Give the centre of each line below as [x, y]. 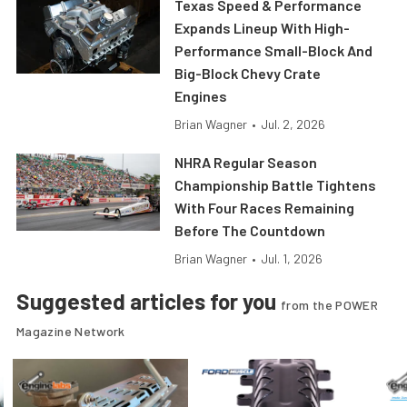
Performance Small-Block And [274, 51]
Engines [201, 96]
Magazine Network [71, 332]
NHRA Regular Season [246, 163]
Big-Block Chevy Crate [248, 74]
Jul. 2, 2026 [293, 124]
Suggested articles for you [149, 302]
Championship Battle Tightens [276, 185]
